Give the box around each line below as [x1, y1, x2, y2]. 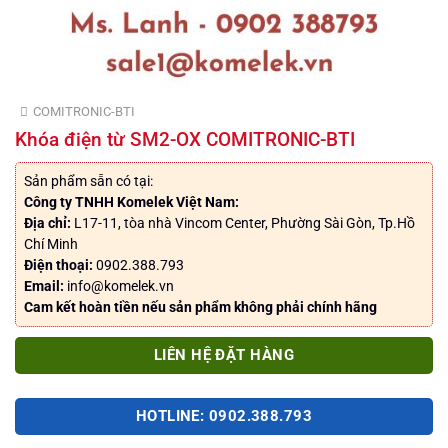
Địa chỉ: [23, 214, 71, 231]
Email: [23, 277, 64, 294]
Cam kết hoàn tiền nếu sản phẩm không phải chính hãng [23, 298, 377, 315]
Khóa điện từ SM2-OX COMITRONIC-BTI [15, 128, 355, 152]
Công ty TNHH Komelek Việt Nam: [23, 193, 239, 210]
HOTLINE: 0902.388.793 [135, 407, 313, 426]
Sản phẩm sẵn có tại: [23, 172, 153, 189]
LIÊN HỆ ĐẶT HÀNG [153, 345, 295, 364]
